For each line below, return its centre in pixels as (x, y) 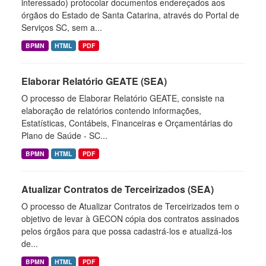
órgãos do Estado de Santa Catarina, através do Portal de (130, 15)
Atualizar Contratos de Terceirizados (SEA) (118, 189)
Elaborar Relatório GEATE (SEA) (94, 81)
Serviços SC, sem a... (62, 27)
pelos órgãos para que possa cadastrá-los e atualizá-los (127, 231)
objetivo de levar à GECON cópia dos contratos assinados (130, 218)
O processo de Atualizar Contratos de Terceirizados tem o (130, 206)
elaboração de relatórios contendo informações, (111, 110)
